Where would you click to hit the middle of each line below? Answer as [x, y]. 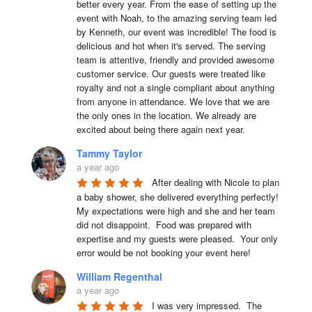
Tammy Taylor [109, 153]
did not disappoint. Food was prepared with [164, 224]
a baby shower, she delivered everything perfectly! [177, 196]
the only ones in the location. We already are [166, 115]
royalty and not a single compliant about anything [175, 87]
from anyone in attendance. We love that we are [173, 101]
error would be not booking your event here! [163, 252]
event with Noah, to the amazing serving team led [176, 17]
